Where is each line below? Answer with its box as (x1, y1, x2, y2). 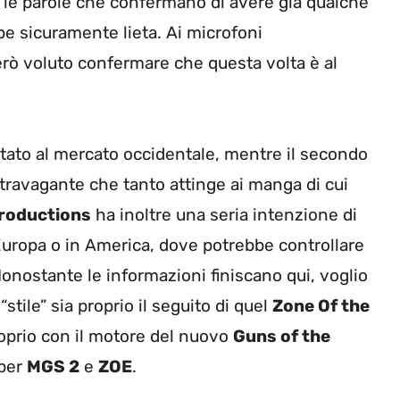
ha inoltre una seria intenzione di (91, 204, 357, 226)
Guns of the (233, 326, 330, 347)
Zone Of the (272, 296, 370, 317)
